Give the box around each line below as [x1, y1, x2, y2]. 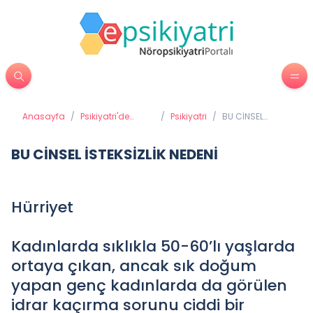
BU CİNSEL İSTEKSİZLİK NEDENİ [11, 145, 218, 164]
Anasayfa [22, 110, 65, 122]
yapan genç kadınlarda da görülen [11, 275, 287, 296]
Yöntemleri [80, 133, 125, 145]
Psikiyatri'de [80, 110, 129, 122]
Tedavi [80, 122, 110, 133]
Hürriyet [11, 196, 73, 218]
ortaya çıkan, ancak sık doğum [11, 255, 256, 277]
